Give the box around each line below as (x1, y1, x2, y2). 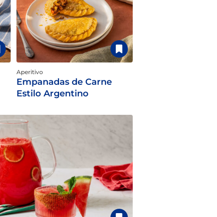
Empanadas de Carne (16, 77, 112, 87)
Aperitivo (16, 68, 43, 76)
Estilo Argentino (16, 88, 89, 99)
